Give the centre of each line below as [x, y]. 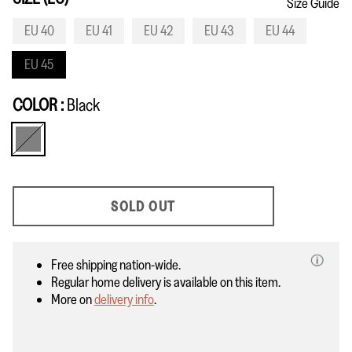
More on [72, 300]
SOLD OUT [143, 206]
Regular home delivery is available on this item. [165, 282]
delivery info [124, 300]
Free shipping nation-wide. [115, 265]
